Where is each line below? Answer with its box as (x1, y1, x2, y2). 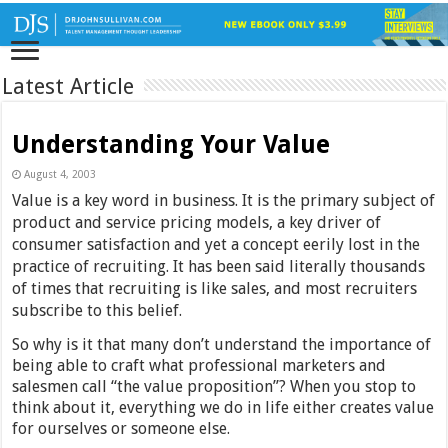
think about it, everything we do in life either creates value (12, 398, 435, 418)
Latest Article (2, 74, 135, 100)
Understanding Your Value (12, 130, 331, 160)
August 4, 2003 (24, 168, 97, 181)
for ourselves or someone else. (12, 419, 231, 439)
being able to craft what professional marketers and (12, 356, 387, 376)
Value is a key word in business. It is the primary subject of (12, 191, 436, 211)
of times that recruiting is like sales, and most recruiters (12, 279, 418, 299)
